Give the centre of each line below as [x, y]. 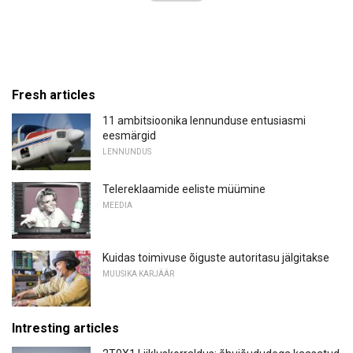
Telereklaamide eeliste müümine [184, 189]
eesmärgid [129, 136]
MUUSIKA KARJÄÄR [138, 273]
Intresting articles [65, 329]
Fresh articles [54, 95]
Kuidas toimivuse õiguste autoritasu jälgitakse [216, 257]
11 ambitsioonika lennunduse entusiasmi [204, 121]
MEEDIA [117, 205]
